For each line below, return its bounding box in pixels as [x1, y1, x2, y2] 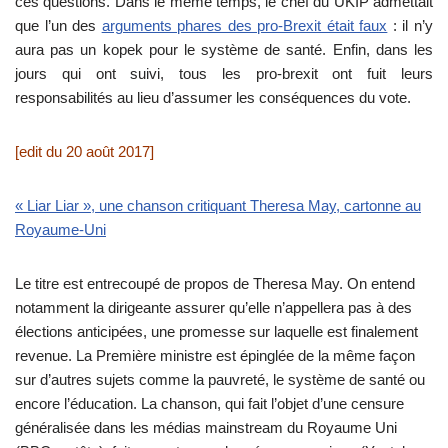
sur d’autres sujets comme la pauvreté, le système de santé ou [15, 370, 425, 388]
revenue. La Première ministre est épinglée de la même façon [15, 346, 415, 364]
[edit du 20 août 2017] [15, 142, 154, 160]
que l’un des [15, 16, 102, 34]
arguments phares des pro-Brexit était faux [101, 16, 388, 34]
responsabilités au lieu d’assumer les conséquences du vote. [15, 88, 411, 106]
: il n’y [387, 16, 434, 34]
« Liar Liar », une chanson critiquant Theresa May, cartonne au [15, 196, 421, 214]
